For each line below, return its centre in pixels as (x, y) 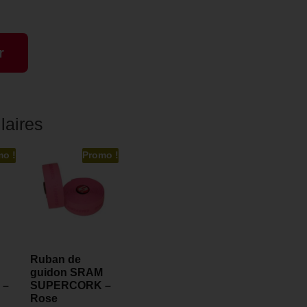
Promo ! (100, 155)
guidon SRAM (66, 272)
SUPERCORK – (71, 285)
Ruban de (56, 259)
